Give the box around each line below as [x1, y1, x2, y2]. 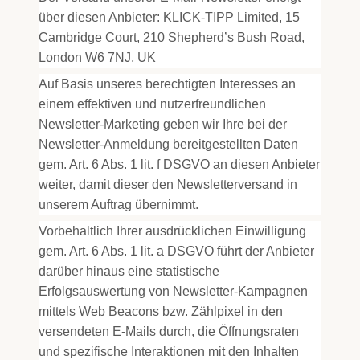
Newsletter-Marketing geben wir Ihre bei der [39, 117, 287, 131]
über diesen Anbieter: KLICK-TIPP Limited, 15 [39, 10, 300, 24]
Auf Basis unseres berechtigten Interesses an [39, 77, 296, 91]
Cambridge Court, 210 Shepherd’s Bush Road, [39, 31, 305, 44]
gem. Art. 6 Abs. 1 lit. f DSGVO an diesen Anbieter [39, 157, 320, 171]
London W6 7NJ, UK [39, 51, 156, 64]
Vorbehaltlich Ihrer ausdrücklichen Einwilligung [39, 224, 306, 238]
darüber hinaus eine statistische [39, 264, 219, 278]
